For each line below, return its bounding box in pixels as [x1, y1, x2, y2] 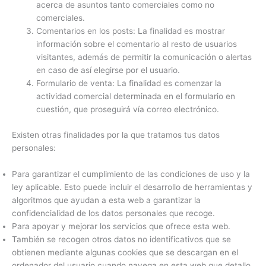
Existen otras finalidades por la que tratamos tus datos [12, 129, 220, 140]
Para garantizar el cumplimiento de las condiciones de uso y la [12, 169, 250, 179]
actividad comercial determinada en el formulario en [36, 91, 236, 102]
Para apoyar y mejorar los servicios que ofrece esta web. [12, 221, 230, 231]
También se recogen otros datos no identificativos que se [12, 234, 231, 244]
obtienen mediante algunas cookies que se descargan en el [12, 247, 238, 257]
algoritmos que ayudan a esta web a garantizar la [12, 195, 201, 205]
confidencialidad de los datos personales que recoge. [12, 208, 215, 218]
